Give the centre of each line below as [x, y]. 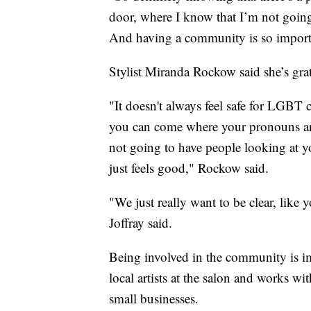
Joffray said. [141, 222]
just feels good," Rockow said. [189, 167]
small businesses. [158, 298]
